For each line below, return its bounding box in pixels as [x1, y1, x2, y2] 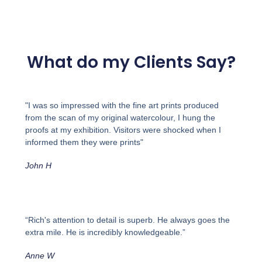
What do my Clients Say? [26, 50, 236, 74]
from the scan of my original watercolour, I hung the [25, 112, 215, 122]
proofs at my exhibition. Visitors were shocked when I [25, 125, 221, 135]
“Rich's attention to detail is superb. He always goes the [25, 215, 230, 225]
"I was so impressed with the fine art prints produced [25, 100, 219, 110]
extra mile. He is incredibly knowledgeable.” [25, 227, 185, 237]
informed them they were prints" [25, 137, 143, 147]
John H [25, 160, 51, 170]
